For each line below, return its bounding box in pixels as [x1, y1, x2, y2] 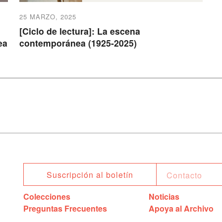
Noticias [149, 190, 180, 202]
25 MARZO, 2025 [19, 11, 77, 21]
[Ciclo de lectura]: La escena [19, 24, 141, 37]
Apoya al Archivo [149, 202, 214, 214]
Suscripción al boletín [47, 168, 134, 180]
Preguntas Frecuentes [23, 202, 107, 214]
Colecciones [23, 190, 70, 202]
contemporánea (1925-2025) [19, 36, 137, 49]
